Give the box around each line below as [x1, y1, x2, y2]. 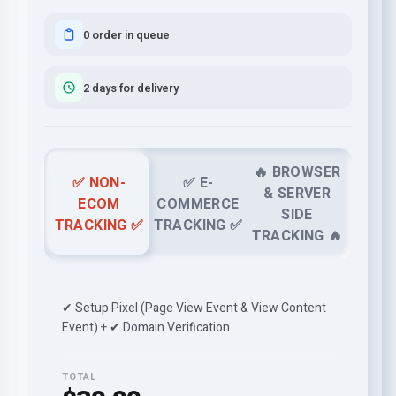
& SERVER [263, 183, 331, 204]
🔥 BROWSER [253, 162, 341, 183]
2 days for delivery [83, 79, 179, 96]
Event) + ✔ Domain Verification [62, 318, 230, 337]
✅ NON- [72, 172, 126, 194]
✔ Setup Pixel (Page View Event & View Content [62, 299, 326, 317]
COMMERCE [156, 194, 240, 215]
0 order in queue [83, 26, 170, 43]
